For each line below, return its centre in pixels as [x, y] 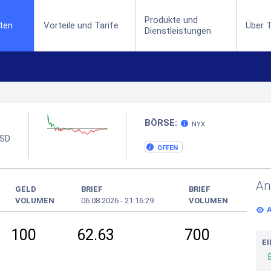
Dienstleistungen [178, 31]
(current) [30, 25]
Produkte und [171, 20]
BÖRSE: [161, 123]
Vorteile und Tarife [81, 25]
